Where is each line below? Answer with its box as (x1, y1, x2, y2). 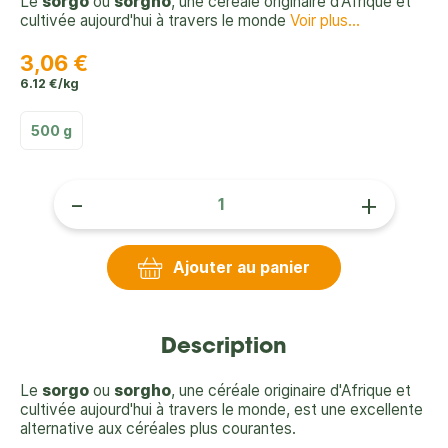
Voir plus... (290, 11, 360, 30)
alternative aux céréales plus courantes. (20, 419, 296, 439)
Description (161, 337, 287, 359)
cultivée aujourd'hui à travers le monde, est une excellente (20, 400, 423, 420)
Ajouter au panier (173, 258, 310, 278)
